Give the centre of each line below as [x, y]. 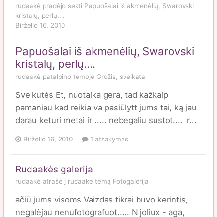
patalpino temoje [69, 76]
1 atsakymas [108, 139]
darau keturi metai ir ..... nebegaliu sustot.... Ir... [106, 120]
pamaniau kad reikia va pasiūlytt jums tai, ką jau [106, 107]
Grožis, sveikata [121, 76]
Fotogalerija [131, 181]
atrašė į [54, 181]
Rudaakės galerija [54, 169]
